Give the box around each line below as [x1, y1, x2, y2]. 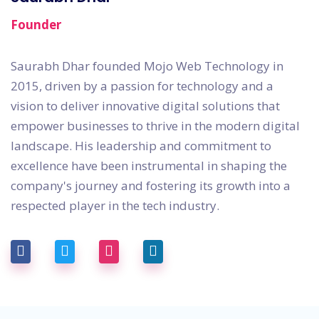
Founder [11, 16, 61, 33]
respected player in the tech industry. [11, 197, 219, 214]
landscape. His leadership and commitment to [11, 137, 271, 155]
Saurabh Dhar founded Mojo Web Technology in [11, 58, 283, 75]
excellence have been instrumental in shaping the [11, 157, 287, 174]
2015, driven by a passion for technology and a [11, 78, 273, 95]
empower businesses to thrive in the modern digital [11, 117, 300, 135]
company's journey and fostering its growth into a [11, 177, 291, 194]
